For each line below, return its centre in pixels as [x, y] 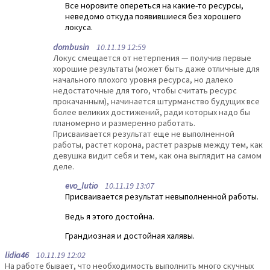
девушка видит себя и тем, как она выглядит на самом [157, 155]
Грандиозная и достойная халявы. [130, 236]
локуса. [79, 27]
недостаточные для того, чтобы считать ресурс [145, 90]
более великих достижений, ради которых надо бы [152, 112]
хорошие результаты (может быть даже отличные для [156, 68]
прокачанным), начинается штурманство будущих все [156, 101]
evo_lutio [81, 186]
